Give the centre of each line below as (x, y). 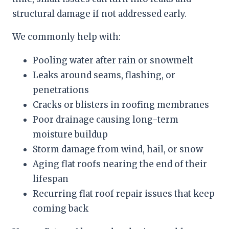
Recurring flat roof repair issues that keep (124, 194)
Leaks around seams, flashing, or (104, 75)
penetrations (61, 90)
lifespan (51, 179)
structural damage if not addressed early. (99, 14)
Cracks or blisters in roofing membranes (121, 105)
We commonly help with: (66, 37)
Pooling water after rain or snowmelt (113, 61)
